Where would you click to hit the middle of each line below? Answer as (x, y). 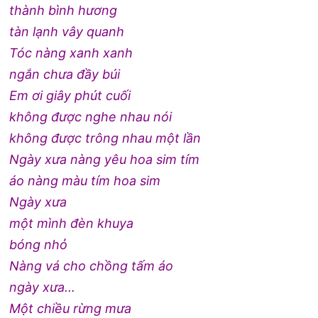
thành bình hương (64, 10)
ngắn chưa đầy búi (65, 74)
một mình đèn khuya (72, 223)
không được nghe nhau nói (91, 116)
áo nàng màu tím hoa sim (85, 180)
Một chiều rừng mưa (71, 308)
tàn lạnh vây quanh (67, 31)
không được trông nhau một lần (105, 138)
